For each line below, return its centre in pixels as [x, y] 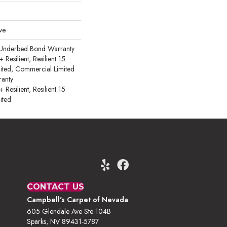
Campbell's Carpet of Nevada [78, 200]
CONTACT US [56, 187]
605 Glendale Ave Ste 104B [69, 211]
